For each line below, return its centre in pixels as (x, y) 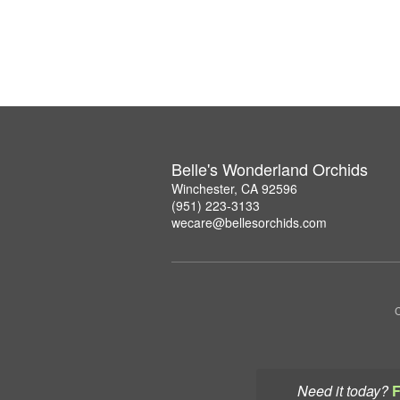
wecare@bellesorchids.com (249, 222)
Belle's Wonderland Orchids (270, 168)
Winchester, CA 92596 (234, 188)
